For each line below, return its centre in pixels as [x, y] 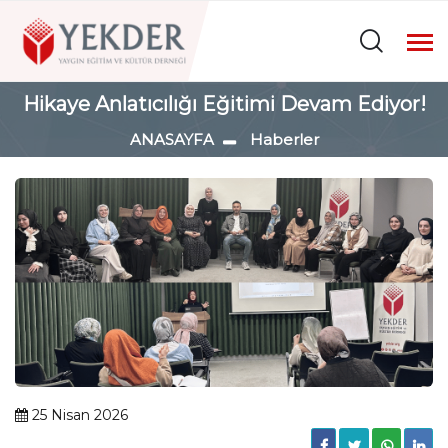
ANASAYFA [171, 139]
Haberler [284, 139]
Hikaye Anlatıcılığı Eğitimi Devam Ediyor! [224, 104]
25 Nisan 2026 [78, 415]
